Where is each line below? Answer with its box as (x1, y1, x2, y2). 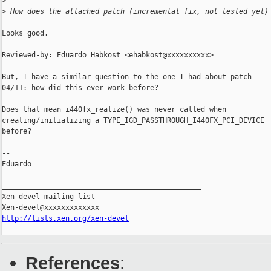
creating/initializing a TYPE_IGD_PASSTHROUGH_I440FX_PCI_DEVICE (2, 116, 264, 125)
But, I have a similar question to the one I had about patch (2, 73, 252, 82)
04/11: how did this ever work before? (2, 83, 158, 93)
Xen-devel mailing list (2, 192, 95, 201)
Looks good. (2, 29, 48, 38)
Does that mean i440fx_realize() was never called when (2, 105, 226, 114)
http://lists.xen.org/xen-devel (2, 214, 129, 223)
